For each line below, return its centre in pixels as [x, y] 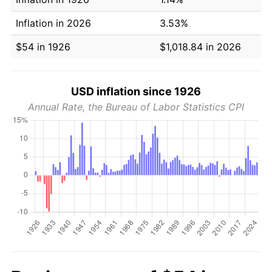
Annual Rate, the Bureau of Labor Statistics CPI [136, 107]
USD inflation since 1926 [136, 91]
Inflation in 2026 [53, 23]
